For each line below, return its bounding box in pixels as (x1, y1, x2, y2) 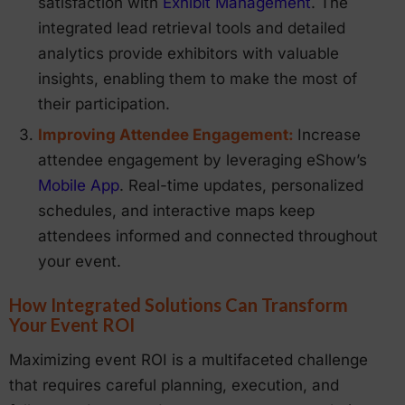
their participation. (38, 94, 170, 113)
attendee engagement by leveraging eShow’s (38, 150, 367, 169)
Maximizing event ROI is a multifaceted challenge (9, 351, 368, 370)
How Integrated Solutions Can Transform (9, 293, 348, 316)
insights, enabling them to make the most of (38, 69, 357, 88)
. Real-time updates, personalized (119, 175, 363, 194)
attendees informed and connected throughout (38, 226, 378, 245)
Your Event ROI (9, 313, 135, 335)
